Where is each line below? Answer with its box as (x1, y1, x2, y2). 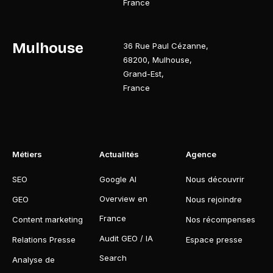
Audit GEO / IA (99, 233, 153, 244)
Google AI (99, 174, 136, 185)
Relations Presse (12, 235, 76, 245)
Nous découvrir (186, 174, 245, 185)
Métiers (12, 149, 42, 160)
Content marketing (12, 214, 83, 225)
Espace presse (186, 235, 243, 245)
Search (99, 253, 127, 263)
